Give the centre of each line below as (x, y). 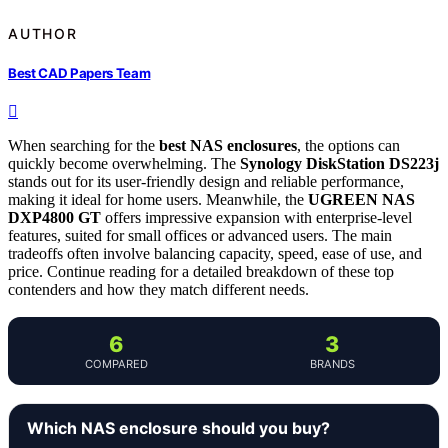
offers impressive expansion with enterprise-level (256, 218)
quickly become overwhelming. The (124, 164)
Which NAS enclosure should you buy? (178, 428)
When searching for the (83, 146)
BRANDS (332, 364)
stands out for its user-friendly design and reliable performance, (206, 182)
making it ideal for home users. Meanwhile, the (158, 200)
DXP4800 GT (54, 218)
